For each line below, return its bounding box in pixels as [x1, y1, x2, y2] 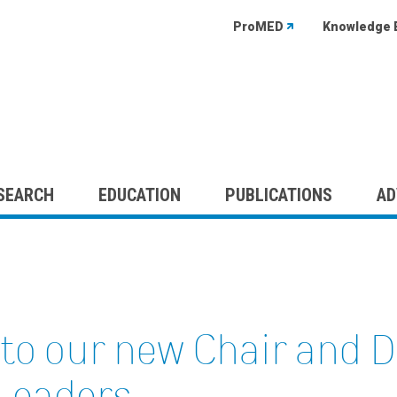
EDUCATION [98, 183, 181, 206]
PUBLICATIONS [225, 183, 332, 206]
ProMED [233, 19, 284, 34]
